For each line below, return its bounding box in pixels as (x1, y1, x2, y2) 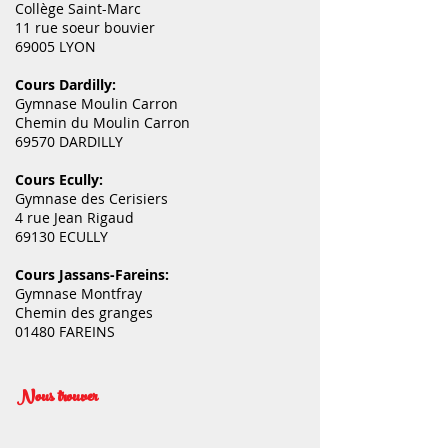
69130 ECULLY (15, 227, 108, 247)
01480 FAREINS (15, 322, 115, 342)
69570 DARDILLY (15, 132, 123, 152)
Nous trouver (17, 382, 97, 416)
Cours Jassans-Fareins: (15, 265, 169, 285)
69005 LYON (15, 37, 96, 57)
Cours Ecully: (15, 170, 103, 190)
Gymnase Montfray (15, 284, 142, 304)
